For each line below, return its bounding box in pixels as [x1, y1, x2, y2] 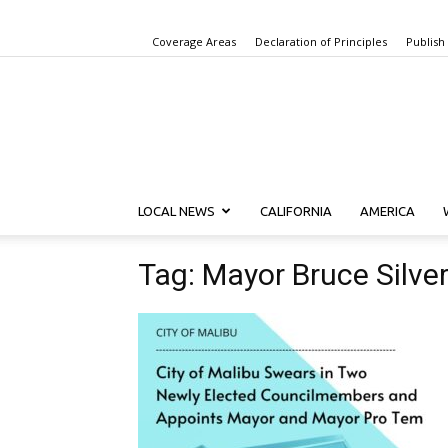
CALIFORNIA [260, 204, 332, 218]
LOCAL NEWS [138, 204, 215, 218]
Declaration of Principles [255, 34, 387, 49]
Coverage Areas [152, 34, 236, 49]
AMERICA [360, 204, 415, 218]
